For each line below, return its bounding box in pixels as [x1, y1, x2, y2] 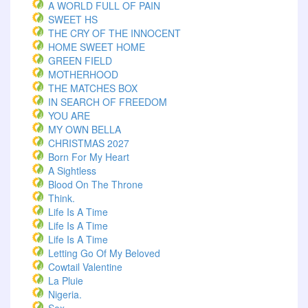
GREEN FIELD [48, 54, 112, 67]
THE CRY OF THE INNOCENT [48, 26, 181, 40]
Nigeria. [48, 287, 82, 301]
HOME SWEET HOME [48, 40, 145, 54]
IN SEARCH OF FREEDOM [48, 95, 167, 109]
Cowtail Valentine [48, 260, 122, 274]
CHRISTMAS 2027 [48, 136, 129, 150]
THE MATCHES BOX [48, 81, 137, 95]
